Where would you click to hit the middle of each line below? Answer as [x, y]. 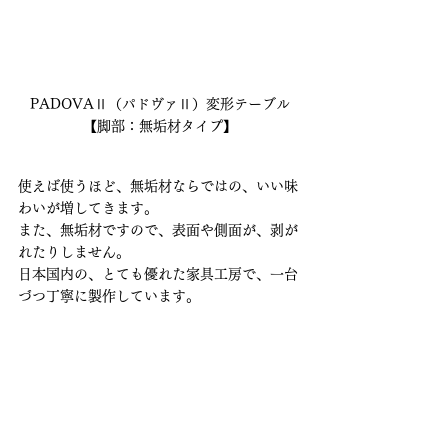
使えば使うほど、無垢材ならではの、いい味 [158, 185]
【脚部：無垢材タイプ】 [160, 125]
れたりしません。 [74, 251]
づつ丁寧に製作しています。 [109, 295]
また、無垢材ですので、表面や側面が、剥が [158, 229]
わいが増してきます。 [88, 207]
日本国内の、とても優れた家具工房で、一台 [158, 273]
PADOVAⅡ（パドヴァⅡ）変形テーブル [160, 103]
